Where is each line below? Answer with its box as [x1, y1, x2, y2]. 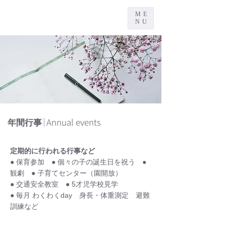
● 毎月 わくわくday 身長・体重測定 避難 [10, 191, 150, 199]
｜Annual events [42, 117, 101, 128]
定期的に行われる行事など [10, 147, 95, 155]
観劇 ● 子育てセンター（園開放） [10, 169, 122, 177]
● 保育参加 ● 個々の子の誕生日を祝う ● [10, 158, 146, 166]
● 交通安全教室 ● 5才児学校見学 [10, 180, 118, 188]
